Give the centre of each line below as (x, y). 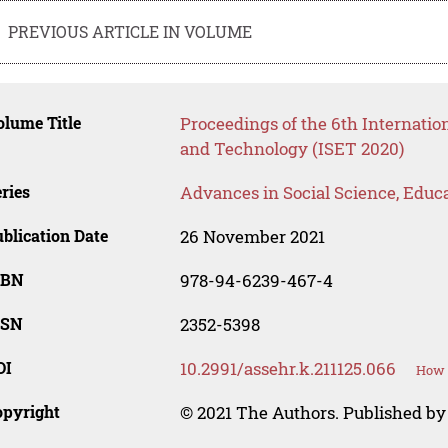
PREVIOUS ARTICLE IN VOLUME (130, 31)
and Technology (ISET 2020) (291, 149)
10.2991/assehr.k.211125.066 (287, 369)
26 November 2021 (252, 237)
